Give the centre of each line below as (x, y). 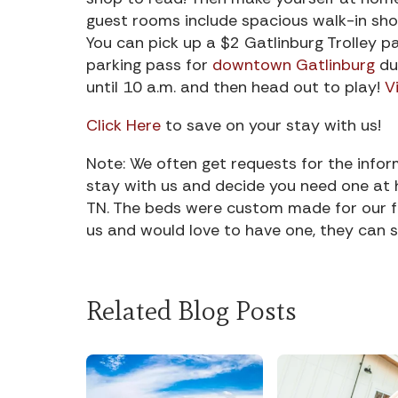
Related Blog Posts (191, 310)
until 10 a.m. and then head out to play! (235, 87)
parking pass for (149, 64)
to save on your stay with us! (271, 125)
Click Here (123, 125)
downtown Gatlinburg (294, 64)
